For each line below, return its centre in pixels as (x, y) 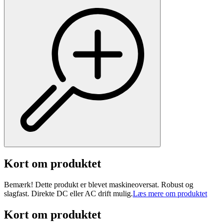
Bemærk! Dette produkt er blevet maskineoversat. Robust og (99, 185)
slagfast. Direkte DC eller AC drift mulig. (68, 194)
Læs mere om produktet (170, 194)
